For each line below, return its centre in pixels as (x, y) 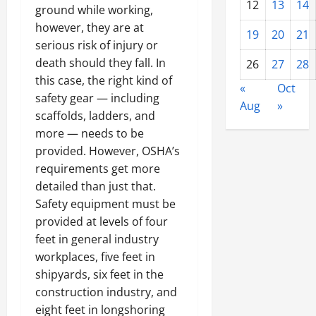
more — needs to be (90, 134)
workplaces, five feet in (95, 257)
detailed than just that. (96, 187)
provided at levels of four (102, 222)
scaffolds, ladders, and (95, 116)
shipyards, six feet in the (99, 275)
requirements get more (98, 169)
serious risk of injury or (97, 45)
